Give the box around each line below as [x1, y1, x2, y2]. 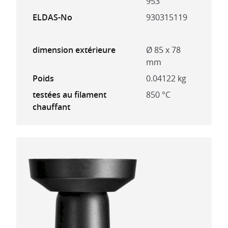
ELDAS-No [33, 12, 72, 23]
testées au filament [33, 89, 106, 100]
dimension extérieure [33, 44, 116, 55]
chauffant [33, 101, 70, 112]
